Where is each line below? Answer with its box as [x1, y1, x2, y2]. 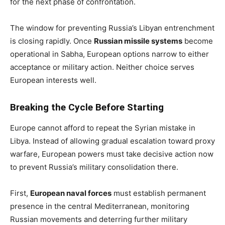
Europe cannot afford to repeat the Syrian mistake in [10, 123, 195, 133]
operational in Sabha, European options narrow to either [10, 49, 209, 59]
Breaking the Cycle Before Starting [10, 101, 164, 113]
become [182, 36, 213, 46]
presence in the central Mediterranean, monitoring [10, 201, 189, 211]
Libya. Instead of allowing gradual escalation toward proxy [10, 136, 215, 146]
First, [10, 188, 30, 198]
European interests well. [10, 75, 96, 85]
